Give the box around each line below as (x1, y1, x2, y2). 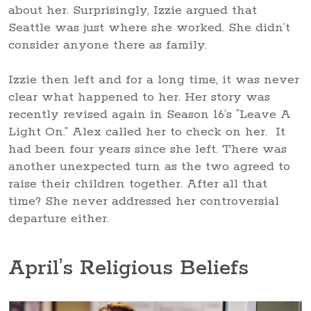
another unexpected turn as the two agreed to (8, 158, 290, 174)
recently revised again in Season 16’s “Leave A (8, 106, 291, 122)
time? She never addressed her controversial (8, 193, 279, 209)
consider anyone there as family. (8, 37, 207, 53)
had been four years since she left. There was (8, 141, 287, 157)
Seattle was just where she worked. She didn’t (8, 19, 290, 35)
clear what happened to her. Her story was (8, 89, 270, 105)
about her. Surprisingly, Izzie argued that (8, 2, 257, 18)
